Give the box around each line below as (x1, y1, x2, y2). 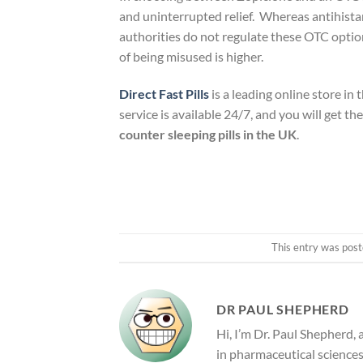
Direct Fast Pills (119, 85, 209, 101)
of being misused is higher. (119, 48, 263, 64)
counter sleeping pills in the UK (119, 126, 297, 142)
